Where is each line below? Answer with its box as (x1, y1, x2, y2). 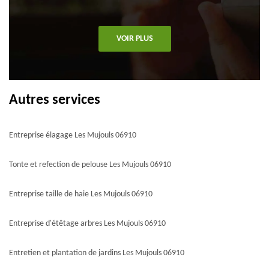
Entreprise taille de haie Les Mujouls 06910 (9, 190, 153, 199)
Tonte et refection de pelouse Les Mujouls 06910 (9, 160, 171, 170)
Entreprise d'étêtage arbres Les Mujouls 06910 (9, 219, 166, 229)
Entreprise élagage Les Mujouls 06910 (9, 131, 136, 141)
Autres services (9, 93, 100, 108)
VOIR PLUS (116, 34, 153, 44)
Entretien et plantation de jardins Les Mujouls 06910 (9, 249, 184, 258)
